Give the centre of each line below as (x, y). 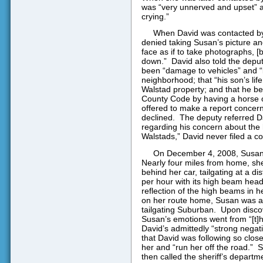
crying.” (155, 17)
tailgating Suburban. (178, 209)
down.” (154, 61)
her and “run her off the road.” (197, 247)
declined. (158, 118)
